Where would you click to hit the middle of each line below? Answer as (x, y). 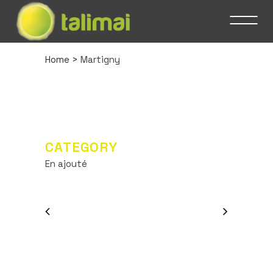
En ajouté (66, 164)
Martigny (100, 59)
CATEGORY (81, 147)
